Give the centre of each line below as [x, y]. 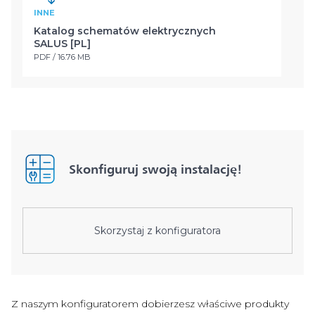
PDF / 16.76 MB [62, 57]
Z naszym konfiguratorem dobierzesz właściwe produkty [150, 304]
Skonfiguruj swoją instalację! [155, 168]
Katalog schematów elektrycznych [125, 31]
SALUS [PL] [62, 44]
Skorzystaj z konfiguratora [157, 231]
